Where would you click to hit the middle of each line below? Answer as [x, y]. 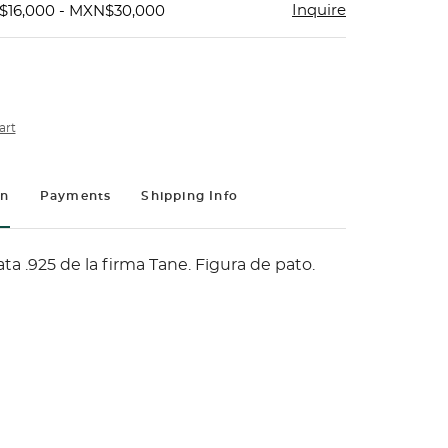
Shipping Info [189, 196]
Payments [75, 196]
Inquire [319, 10]
